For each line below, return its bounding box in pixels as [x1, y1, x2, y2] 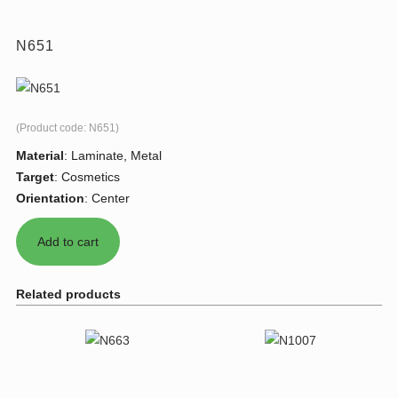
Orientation [16, 191, 84, 206]
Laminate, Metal [71, 148, 162, 163]
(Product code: [16, 122, 89, 135]
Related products [16, 287, 121, 302]
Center [92, 191, 130, 206]
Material [16, 148, 64, 163]
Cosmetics [61, 170, 120, 185]
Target [16, 170, 54, 185]
